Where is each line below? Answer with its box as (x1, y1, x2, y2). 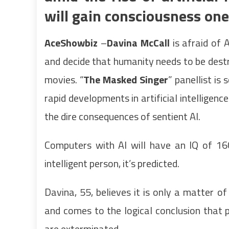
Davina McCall (106, 35, 170, 51)
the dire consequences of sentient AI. (44, 108, 200, 124)
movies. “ (44, 72, 83, 87)
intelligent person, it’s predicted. (44, 155, 179, 171)
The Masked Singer (83, 72, 168, 87)
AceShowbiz (44, 35, 98, 51)
